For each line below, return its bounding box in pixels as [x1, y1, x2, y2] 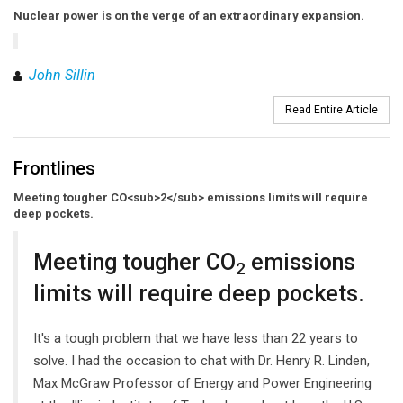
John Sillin [29, 67, 95, 85]
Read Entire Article [285, 103, 378, 117]
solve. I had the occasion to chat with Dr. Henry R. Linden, [33, 353, 370, 370]
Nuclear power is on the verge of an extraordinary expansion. [13, 9, 364, 23]
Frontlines [13, 157, 95, 180]
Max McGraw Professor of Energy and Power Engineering [33, 375, 372, 392]
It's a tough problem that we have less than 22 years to [33, 330, 358, 347]
